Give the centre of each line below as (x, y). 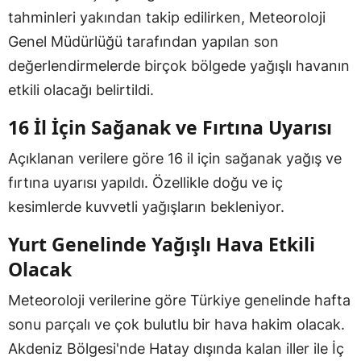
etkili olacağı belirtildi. (81, 89)
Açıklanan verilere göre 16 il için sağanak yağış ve (175, 158)
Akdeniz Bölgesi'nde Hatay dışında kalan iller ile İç (176, 348)
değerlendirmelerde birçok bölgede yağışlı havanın (179, 65)
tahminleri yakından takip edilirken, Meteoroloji (167, 17)
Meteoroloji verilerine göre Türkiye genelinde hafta (179, 300)
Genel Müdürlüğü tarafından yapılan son (143, 41)
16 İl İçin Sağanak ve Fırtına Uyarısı (170, 127)
